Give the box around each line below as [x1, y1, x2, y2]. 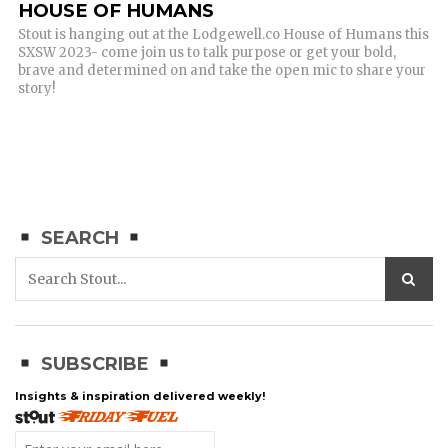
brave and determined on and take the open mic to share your [18, 62, 426, 80]
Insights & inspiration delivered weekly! [15, 388, 265, 403]
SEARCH [35, 227, 124, 250]
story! [18, 80, 55, 98]
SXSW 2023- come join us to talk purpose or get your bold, [18, 44, 396, 62]
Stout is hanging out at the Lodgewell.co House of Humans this [18, 26, 429, 44]
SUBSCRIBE [35, 352, 154, 375]
